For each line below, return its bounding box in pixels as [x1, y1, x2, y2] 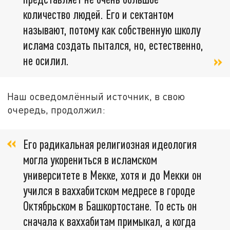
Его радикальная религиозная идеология [23, 137, 197, 152]
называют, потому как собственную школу [23, 22, 201, 37]
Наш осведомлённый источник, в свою [7, 90, 185, 102]
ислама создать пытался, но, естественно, [23, 37, 203, 52]
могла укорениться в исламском [23, 152, 157, 167]
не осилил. [23, 52, 69, 68]
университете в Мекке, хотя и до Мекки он [23, 167, 202, 183]
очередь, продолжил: [7, 103, 106, 116]
